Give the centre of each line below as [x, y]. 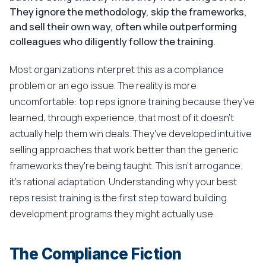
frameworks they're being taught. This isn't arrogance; [126, 166]
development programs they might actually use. [112, 214]
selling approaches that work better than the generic [124, 150]
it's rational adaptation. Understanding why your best [123, 182]
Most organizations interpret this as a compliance [117, 69]
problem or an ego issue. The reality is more [103, 85]
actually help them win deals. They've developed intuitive [131, 134]
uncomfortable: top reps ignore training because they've [132, 102]
